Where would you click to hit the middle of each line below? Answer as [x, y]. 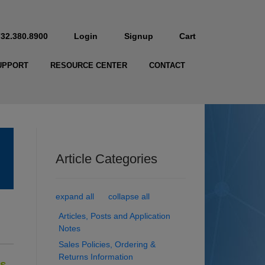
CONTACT [167, 66]
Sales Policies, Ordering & [107, 245]
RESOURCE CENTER [88, 66]
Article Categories [106, 159]
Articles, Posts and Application [114, 216]
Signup [138, 36]
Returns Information [96, 257]
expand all [75, 197]
